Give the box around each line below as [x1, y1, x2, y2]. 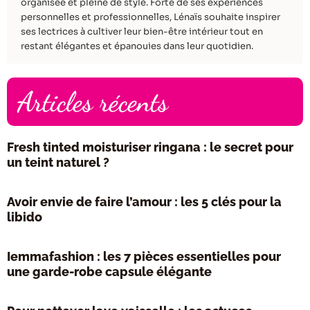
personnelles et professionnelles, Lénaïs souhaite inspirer [21, 11, 280, 24]
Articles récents [17, 84, 168, 118]
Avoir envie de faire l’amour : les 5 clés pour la [7, 194, 282, 209]
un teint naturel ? [7, 154, 109, 170]
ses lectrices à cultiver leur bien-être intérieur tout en [21, 26, 263, 38]
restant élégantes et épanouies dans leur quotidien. [21, 40, 253, 53]
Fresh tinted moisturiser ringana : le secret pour [7, 139, 293, 154]
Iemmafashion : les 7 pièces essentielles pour [7, 248, 281, 264]
